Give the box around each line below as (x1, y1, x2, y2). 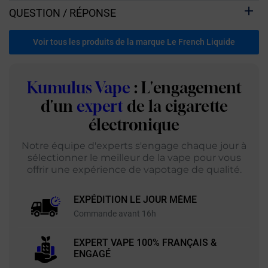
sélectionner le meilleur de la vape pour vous (27, 152, 241, 163)
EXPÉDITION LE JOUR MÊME (74, 194, 197, 205)
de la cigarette (123, 97, 228, 115)
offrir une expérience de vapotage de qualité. (26, 164, 242, 175)
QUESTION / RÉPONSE (9, 7, 116, 19)
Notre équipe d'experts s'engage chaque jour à (22, 140, 246, 151)
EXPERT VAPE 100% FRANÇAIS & (74, 237, 217, 248)
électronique (89, 115, 179, 134)
